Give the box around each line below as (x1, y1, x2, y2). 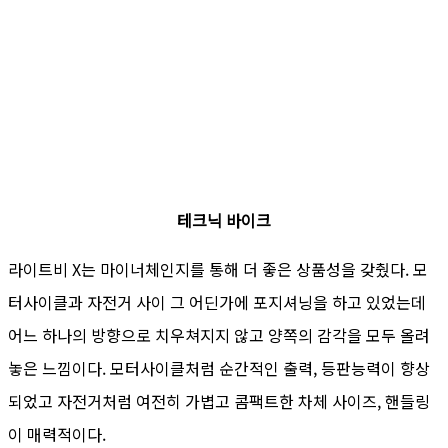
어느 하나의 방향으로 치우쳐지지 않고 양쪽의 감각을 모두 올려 (8, 322, 430, 347)
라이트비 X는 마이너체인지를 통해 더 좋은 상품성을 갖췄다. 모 (8, 256, 428, 281)
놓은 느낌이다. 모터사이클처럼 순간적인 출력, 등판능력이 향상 (8, 355, 430, 380)
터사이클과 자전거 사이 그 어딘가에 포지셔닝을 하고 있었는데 (8, 289, 426, 314)
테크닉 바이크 (177, 207, 271, 232)
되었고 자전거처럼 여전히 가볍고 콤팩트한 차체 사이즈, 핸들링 (8, 388, 430, 413)
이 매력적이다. (8, 421, 106, 446)
